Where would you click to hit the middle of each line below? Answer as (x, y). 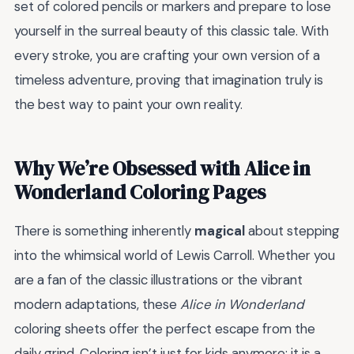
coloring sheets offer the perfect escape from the (165, 329)
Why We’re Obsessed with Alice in (162, 169)
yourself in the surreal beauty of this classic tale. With (171, 31)
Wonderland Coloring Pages (140, 192)
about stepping (292, 231)
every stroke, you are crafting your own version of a (167, 56)
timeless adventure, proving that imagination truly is (169, 80)
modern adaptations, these (97, 305)
